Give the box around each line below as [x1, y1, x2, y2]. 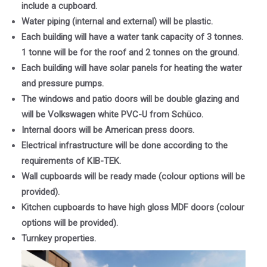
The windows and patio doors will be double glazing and [21, 94, 239, 105]
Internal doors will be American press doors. [21, 125, 194, 136]
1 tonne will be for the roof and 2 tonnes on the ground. [21, 47, 239, 58]
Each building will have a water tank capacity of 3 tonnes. [21, 32, 243, 43]
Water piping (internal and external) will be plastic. [21, 16, 213, 27]
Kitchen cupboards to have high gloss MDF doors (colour [21, 202, 244, 213]
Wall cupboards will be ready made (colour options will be [21, 171, 245, 182]
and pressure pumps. [21, 78, 104, 89]
